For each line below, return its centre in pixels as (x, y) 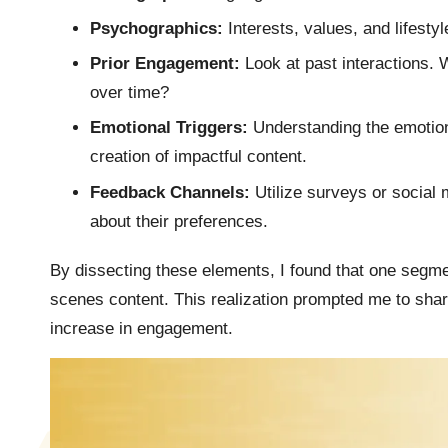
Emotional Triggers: (169, 128)
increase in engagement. (141, 328)
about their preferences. (179, 221)
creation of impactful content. (198, 157)
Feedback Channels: (170, 192)
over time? (129, 92)
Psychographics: (156, 28)
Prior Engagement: (165, 63)
